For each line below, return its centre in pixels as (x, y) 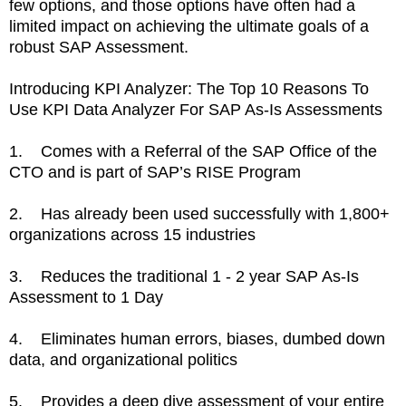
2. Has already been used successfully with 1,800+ (199, 213)
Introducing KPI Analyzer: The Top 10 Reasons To (189, 88)
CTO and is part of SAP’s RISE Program (157, 172)
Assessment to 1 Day (88, 297)
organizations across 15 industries (135, 234)
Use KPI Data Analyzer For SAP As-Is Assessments (196, 109)
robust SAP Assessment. (103, 47)
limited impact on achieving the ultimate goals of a (189, 26)
